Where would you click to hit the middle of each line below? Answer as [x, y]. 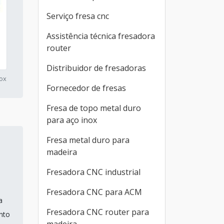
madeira [62, 152]
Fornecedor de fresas [86, 88]
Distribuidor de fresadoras [96, 68]
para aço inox [72, 120]
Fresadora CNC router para [98, 212]
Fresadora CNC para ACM [94, 192]
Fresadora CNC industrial [93, 172]
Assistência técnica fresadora [101, 36]
